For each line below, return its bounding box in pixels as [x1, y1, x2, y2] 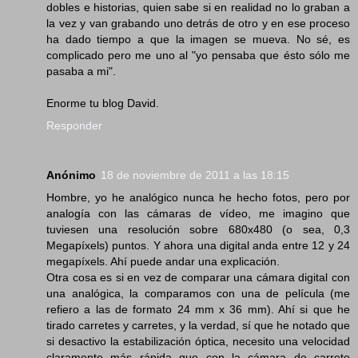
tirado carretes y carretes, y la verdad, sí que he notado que [46, 318, 350, 332]
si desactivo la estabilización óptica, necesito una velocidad [46, 334, 350, 348]
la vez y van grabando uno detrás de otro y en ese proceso [46, 16, 350, 30]
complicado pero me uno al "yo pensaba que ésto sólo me [46, 48, 350, 62]
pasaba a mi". [46, 64, 116, 78]
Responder [46, 118, 102, 132]
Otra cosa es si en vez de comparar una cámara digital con [46, 270, 350, 284]
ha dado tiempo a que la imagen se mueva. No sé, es [46, 32, 350, 46]
